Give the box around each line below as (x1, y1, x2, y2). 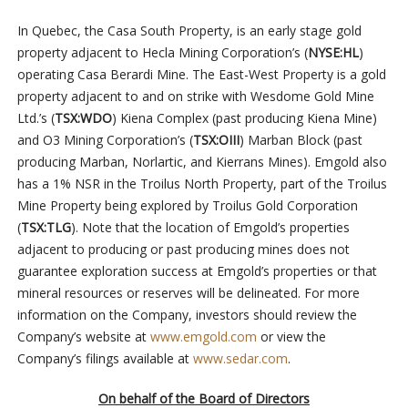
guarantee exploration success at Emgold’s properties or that (16, 262, 377, 280)
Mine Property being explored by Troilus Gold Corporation (16, 197, 358, 215)
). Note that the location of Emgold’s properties (70, 219, 350, 237)
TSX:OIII (192, 131, 240, 149)
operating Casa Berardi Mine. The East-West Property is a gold (16, 66, 386, 84)
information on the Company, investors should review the (16, 306, 357, 324)
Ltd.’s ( (16, 109, 55, 127)
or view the (256, 328, 326, 346)
